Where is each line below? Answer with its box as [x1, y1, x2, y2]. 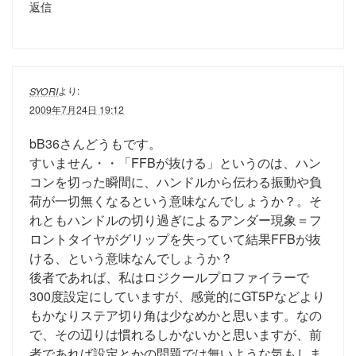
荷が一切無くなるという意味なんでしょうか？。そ [29, 192, 322, 211]
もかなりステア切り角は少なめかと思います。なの [29, 306, 322, 325]
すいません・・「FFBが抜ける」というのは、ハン [29, 153, 321, 172]
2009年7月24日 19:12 [29, 103, 124, 117]
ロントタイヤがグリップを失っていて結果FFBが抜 [29, 230, 321, 249]
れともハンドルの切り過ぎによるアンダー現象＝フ [29, 211, 322, 230]
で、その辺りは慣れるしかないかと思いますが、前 [29, 325, 322, 344]
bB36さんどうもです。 [29, 134, 161, 153]
